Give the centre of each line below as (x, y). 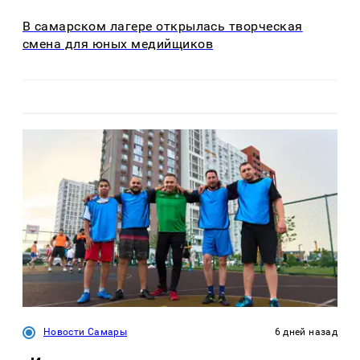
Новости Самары (86, 331)
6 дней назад (306, 331)
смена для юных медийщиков (118, 44)
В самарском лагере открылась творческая (163, 27)
